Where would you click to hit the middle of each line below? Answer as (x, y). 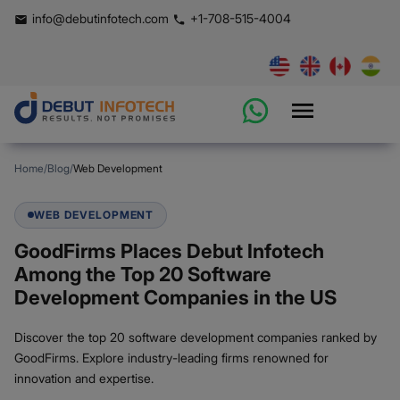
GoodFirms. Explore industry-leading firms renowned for (171, 357)
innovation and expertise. (84, 378)
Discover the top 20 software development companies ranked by (196, 337)
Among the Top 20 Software (143, 274)
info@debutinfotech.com (100, 18)
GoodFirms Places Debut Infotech (169, 250)
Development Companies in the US (175, 297)
